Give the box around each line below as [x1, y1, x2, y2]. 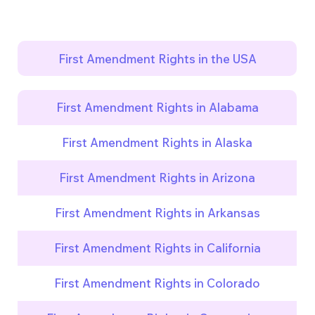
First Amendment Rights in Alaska [62, 135, 253, 150]
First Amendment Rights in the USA [58, 51, 257, 66]
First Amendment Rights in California [53, 240, 261, 256]
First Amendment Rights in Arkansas [54, 205, 260, 221]
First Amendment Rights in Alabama [56, 100, 259, 115]
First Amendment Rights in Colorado [54, 276, 261, 291]
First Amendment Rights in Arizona [59, 170, 256, 186]
